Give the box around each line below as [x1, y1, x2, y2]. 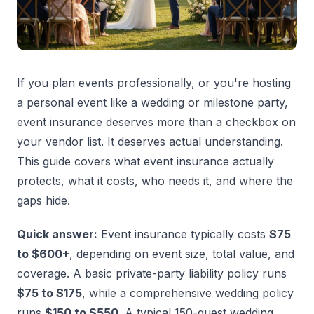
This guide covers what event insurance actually [17, 154, 274, 169]
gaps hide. [17, 193, 70, 208]
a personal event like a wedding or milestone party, [17, 95, 288, 110]
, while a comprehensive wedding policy [82, 286, 294, 301]
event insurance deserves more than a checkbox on [17, 115, 296, 130]
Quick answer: [17, 227, 97, 242]
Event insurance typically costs [97, 227, 269, 242]
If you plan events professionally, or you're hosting [17, 76, 291, 90]
